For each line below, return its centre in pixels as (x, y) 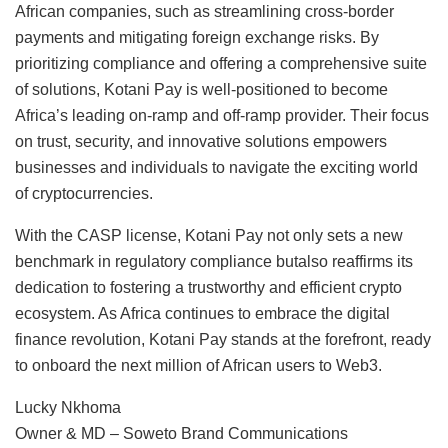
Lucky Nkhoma (68, 408)
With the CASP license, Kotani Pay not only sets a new (209, 236)
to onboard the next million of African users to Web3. (198, 366)
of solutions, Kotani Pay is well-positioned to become (201, 90)
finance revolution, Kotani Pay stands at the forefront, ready (223, 340)
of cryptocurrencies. (84, 194)
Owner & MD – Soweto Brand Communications (181, 434)
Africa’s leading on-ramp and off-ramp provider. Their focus (222, 116)
